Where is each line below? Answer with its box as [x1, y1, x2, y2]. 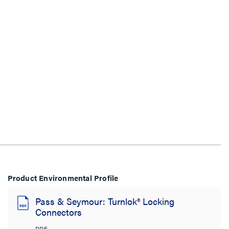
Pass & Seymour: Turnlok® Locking [35, 195, 174, 208]
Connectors [35, 205, 82, 218]
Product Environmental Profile [7, 172, 119, 183]
